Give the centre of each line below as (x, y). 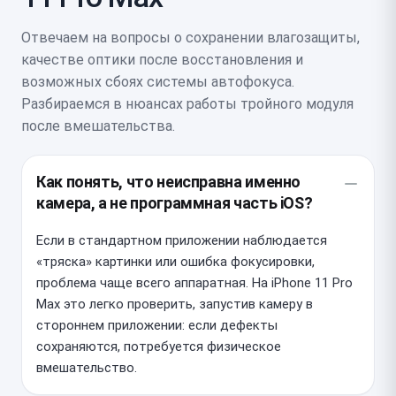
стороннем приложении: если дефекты (157, 325)
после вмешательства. (98, 126)
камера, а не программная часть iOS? (175, 202)
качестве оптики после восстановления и (162, 59)
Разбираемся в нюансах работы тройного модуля (187, 103)
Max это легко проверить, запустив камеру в (175, 304)
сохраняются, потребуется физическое (159, 346)
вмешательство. (87, 367)
